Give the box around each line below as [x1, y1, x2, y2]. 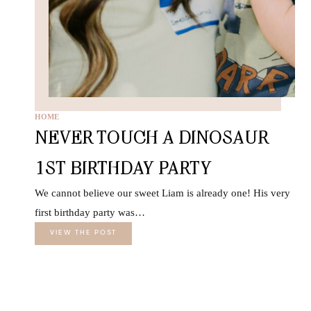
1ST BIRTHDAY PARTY [35, 156, 212, 178]
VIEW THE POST [50, 229, 117, 237]
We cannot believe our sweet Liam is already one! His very [35, 187, 290, 199]
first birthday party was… [35, 206, 145, 218]
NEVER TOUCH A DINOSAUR [35, 126, 268, 148]
